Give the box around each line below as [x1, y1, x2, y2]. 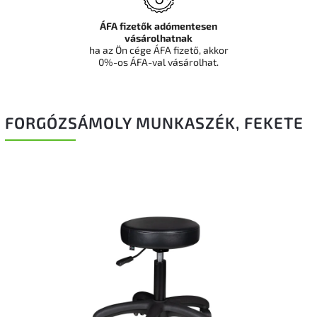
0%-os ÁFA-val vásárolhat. [98, 56, 219, 68]
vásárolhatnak [125, 32, 192, 44]
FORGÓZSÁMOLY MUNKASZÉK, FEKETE [5, 113, 304, 132]
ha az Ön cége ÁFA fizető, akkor [88, 44, 229, 56]
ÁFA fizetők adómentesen [100, 20, 217, 32]
